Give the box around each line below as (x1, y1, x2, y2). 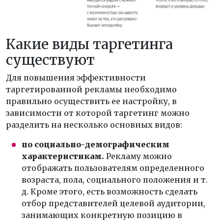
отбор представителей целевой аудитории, (22, 198, 205, 208)
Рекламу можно (104, 151, 172, 161)
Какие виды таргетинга (6, 35, 173, 53)
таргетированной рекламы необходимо (6, 84, 177, 94)
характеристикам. (22, 151, 104, 161)
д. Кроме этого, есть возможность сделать (22, 186, 197, 196)
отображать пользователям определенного (22, 163, 204, 173)
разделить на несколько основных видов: (6, 119, 182, 130)
